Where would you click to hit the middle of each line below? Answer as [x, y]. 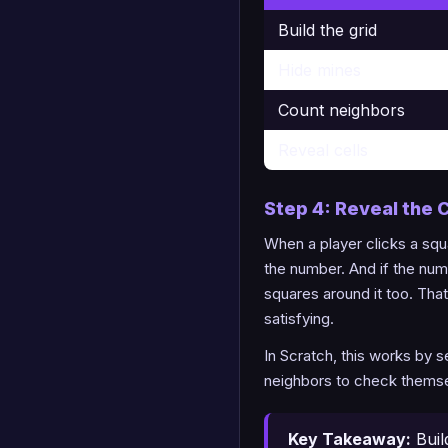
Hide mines [319, 69]
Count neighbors [341, 109]
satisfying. [299, 318]
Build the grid [327, 29]
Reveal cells [323, 149]
